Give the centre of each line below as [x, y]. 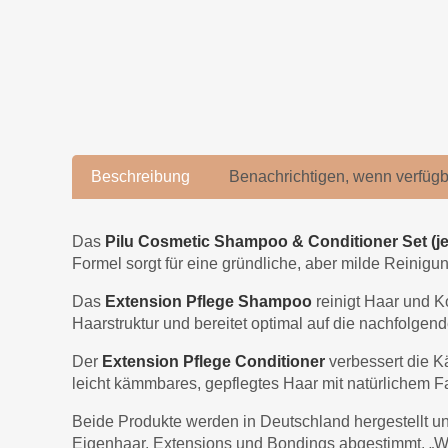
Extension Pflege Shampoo [208, 302]
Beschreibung [141, 177]
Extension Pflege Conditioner [213, 362]
